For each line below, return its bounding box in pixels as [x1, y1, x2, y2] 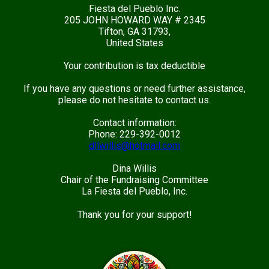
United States [106, 37, 163, 49]
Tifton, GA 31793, [98, 25, 171, 37]
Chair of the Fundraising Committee [61, 174, 208, 186]
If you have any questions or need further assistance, [23, 82, 246, 94]
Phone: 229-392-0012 [88, 128, 181, 140]
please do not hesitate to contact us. [58, 94, 211, 106]
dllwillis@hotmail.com [89, 139, 180, 151]
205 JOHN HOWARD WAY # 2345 [64, 14, 205, 26]
